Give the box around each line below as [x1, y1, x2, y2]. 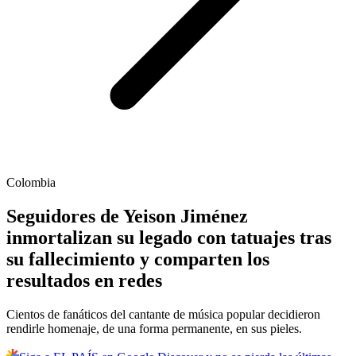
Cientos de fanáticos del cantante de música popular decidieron [6, 308, 320, 322]
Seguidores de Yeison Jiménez [6, 206, 248, 227]
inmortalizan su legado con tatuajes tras [6, 227, 331, 249]
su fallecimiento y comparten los [6, 249, 269, 270]
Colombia [6, 176, 56, 190]
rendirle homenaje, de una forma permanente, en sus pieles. [6, 322, 302, 336]
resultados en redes [6, 270, 162, 292]
